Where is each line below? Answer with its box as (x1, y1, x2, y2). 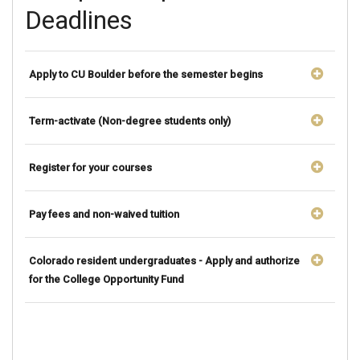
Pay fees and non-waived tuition (29, 207, 179, 220)
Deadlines (25, 4, 133, 35)
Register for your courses (29, 161, 152, 174)
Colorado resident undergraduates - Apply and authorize (29, 254, 300, 267)
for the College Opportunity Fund (29, 272, 184, 285)
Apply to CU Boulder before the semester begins (29, 67, 263, 80)
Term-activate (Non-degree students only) (29, 114, 231, 127)
